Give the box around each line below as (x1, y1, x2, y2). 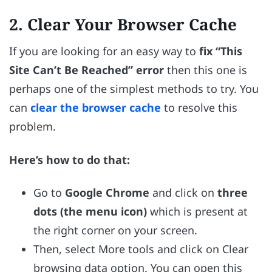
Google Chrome (65, 185, 149, 200)
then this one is (164, 63, 247, 78)
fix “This (199, 44, 242, 59)
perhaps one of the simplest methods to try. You (9, 81, 259, 97)
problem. (9, 119, 59, 134)
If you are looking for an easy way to (9, 44, 199, 59)
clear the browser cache (30, 100, 161, 115)
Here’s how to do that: (9, 152, 130, 167)
